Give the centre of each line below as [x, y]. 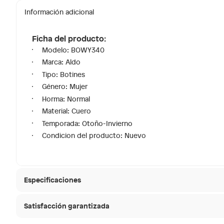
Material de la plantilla [72, 207]
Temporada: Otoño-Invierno [87, 123]
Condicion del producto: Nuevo [94, 135]
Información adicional [59, 12]
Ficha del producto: [69, 38]
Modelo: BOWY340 [73, 49]
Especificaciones [52, 179]
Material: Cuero [66, 111]
